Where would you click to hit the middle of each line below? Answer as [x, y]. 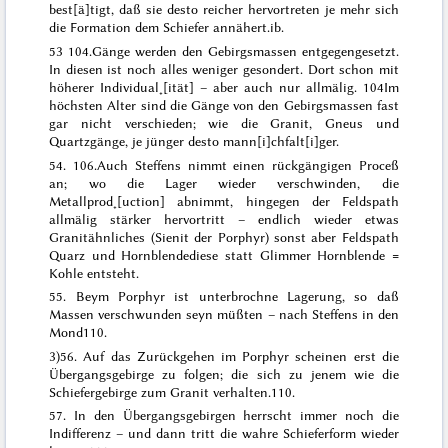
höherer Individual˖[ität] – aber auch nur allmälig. [206, 86]
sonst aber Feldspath [336, 236]
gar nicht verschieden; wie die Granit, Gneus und [224, 122]
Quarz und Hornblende [119, 254]
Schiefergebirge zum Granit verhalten [159, 391]
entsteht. [111, 272]
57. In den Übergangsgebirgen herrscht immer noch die [224, 415]
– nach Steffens [312, 314]
